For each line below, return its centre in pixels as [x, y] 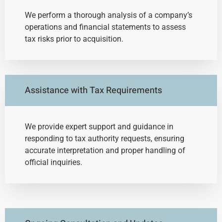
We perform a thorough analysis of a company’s [109, 15]
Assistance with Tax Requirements [93, 91]
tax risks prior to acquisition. [74, 39]
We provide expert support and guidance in [99, 127]
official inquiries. [54, 163]
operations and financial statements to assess [105, 27]
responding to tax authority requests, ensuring [105, 139]
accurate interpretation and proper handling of [105, 151]
